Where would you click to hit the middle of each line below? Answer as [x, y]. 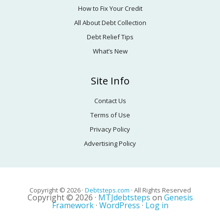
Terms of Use [110, 115]
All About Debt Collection [110, 23]
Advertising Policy [110, 143]
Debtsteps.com [108, 190]
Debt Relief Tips [110, 37]
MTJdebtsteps [124, 197]
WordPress [119, 205]
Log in [157, 205]
